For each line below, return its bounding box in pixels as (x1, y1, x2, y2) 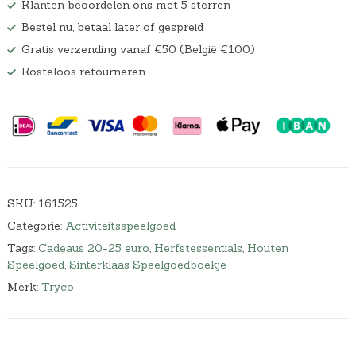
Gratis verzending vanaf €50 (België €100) (21, 42, 255, 57)
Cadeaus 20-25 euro (37, 240, 149, 255)
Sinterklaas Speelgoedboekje (68, 257, 226, 272)
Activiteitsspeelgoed (64, 218, 176, 233)
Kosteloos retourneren (21, 64, 145, 79)
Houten (246, 240, 288, 255)
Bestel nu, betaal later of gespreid (21, 20, 203, 35)
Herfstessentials (153, 240, 242, 255)
